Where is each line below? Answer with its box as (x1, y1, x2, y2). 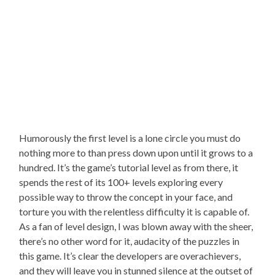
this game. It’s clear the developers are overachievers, (19, 249, 241, 261)
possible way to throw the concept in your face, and (19, 190, 233, 203)
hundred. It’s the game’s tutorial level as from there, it (19, 161, 239, 173)
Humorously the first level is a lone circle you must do (19, 131, 241, 144)
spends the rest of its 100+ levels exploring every (19, 176, 223, 188)
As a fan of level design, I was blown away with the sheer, (19, 220, 254, 232)
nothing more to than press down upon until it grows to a (19, 146, 254, 158)
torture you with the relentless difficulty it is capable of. (19, 205, 250, 217)
